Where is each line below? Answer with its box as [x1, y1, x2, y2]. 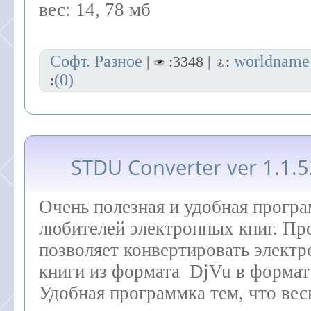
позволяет [39, 239, 124, 260]
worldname [234, 52, 310, 70]
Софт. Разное [50, 52, 142, 70]
